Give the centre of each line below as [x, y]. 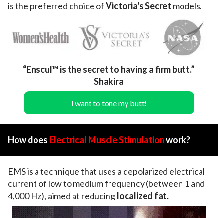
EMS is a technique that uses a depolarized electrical [106, 172]
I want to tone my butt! [109, 103]
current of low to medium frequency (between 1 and [106, 184]
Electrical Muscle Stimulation [108, 140]
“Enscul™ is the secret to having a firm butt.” [109, 69]
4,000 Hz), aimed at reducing [62, 196]
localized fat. [143, 196]
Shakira [109, 82]
